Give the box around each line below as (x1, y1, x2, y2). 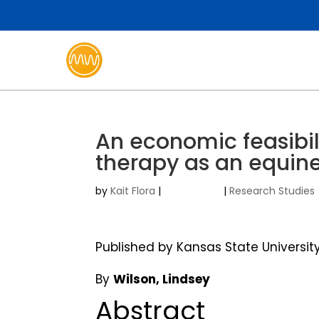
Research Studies (229, 183, 315, 198)
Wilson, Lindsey (113, 270, 211, 288)
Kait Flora (110, 183, 156, 198)
